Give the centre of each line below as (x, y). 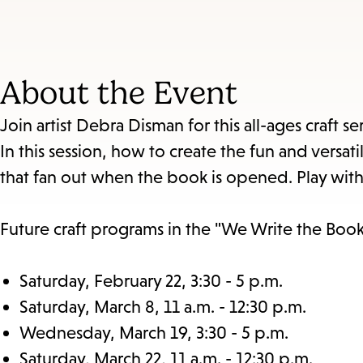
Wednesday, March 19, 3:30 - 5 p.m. (154, 333)
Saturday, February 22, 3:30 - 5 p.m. (151, 281)
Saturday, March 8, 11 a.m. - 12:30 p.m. (163, 307)
